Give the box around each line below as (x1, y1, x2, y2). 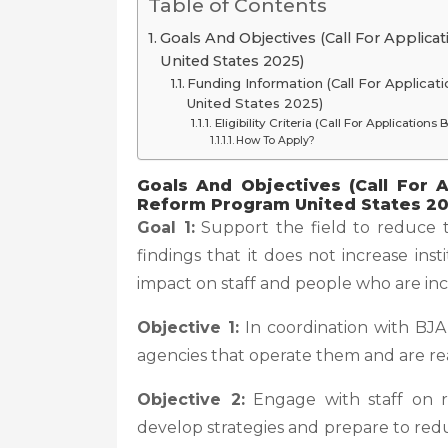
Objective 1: (137, 318, 239, 337)
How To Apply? (235, 134, 315, 147)
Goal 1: (137, 218, 195, 237)
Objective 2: (137, 390, 245, 409)
